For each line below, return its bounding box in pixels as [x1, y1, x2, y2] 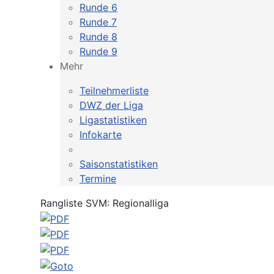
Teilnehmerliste [80, 84, 149, 97]
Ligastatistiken [80, 114, 147, 126]
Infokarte [80, 128, 122, 141]
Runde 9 [80, 45, 117, 57]
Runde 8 [80, 31, 117, 43]
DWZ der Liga [80, 99, 143, 111]
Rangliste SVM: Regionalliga [40, 197, 169, 209]
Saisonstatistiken [80, 158, 158, 170]
